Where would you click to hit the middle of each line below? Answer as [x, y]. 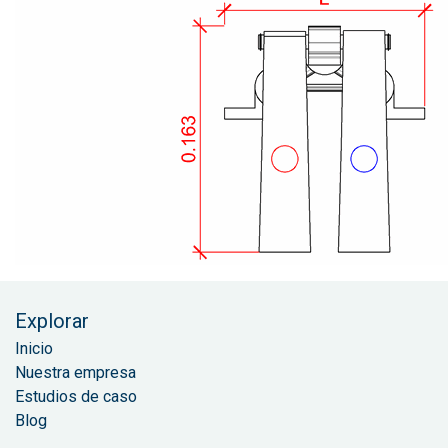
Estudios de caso [76, 396]
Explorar [52, 320]
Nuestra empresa [75, 372]
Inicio [34, 348]
